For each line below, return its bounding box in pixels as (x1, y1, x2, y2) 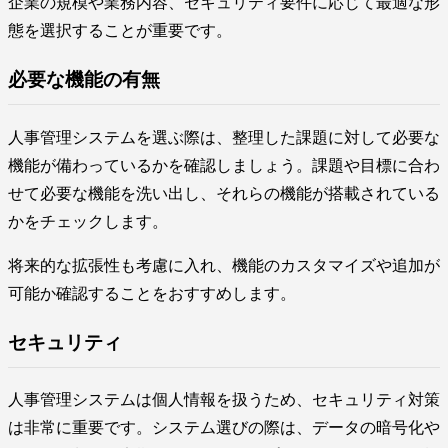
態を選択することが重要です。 (8, 22, 232, 40)
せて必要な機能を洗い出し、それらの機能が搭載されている (8, 184, 440, 202)
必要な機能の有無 (8, 69, 160, 91)
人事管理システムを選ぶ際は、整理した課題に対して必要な (8, 128, 440, 146)
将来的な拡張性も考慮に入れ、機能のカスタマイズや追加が (8, 256, 440, 274)
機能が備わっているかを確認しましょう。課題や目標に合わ (8, 156, 440, 174)
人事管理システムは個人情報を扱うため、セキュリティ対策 (8, 391, 440, 409)
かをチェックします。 (8, 212, 168, 230)
